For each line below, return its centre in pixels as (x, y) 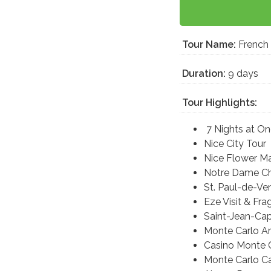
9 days (242, 74)
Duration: (204, 74)
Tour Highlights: (220, 103)
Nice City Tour (236, 144)
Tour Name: (209, 45)
